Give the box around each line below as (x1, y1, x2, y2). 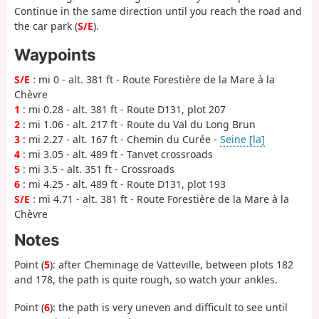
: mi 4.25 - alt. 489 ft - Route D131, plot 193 (20, 177, 226, 192)
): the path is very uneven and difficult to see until (50, 300, 288, 314)
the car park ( (14, 19, 78, 33)
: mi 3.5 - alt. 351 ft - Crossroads (20, 162, 174, 177)
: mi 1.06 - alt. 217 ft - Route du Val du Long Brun (20, 117, 256, 132)
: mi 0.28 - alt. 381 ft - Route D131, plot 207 (20, 103, 226, 117)
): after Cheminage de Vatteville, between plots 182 (50, 258, 293, 272)
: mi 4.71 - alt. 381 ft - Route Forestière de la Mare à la (30, 192, 289, 206)
